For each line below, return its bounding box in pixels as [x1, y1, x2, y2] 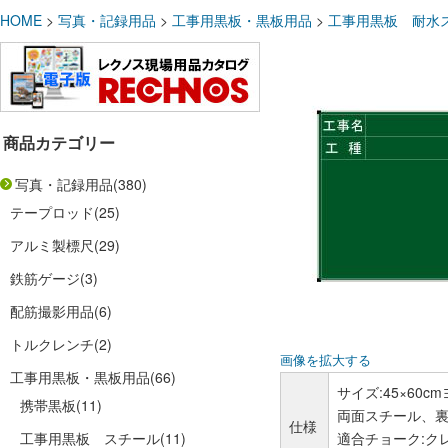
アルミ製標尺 [10, 235, 94, 255]
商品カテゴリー [3, 131, 115, 154]
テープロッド [10, 202, 94, 222]
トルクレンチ [10, 334, 94, 354]
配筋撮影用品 [10, 301, 94, 321]
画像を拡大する [280, 351, 371, 369]
